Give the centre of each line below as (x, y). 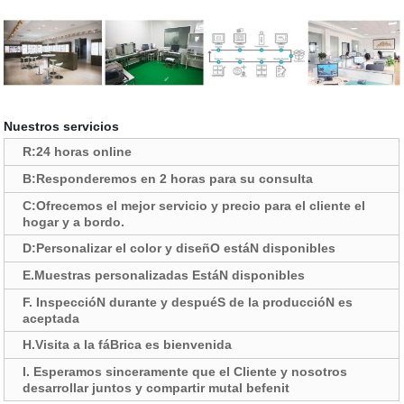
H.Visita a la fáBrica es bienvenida (128, 344)
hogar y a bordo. (74, 221)
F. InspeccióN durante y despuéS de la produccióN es (188, 302)
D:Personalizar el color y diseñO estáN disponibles (179, 248)
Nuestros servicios (62, 126)
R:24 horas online (78, 151)
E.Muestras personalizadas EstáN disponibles (168, 275)
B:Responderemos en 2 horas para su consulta (168, 178)
